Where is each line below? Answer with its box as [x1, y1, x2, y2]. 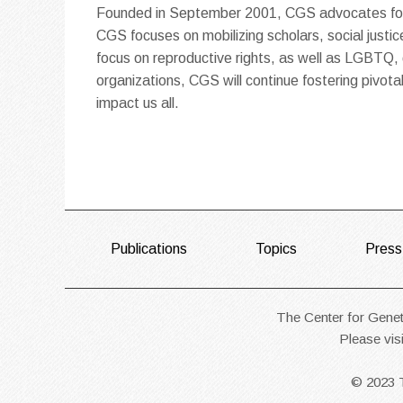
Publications [111, 241, 187, 257]
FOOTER [83, 233, 225, 283]
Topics [255, 241, 297, 257]
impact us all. [95, 94, 179, 111]
